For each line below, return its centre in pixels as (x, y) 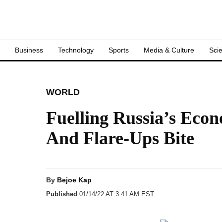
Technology (76, 50)
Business (29, 50)
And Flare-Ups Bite (120, 138)
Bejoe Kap (74, 180)
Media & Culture (169, 50)
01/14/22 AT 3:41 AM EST (116, 194)
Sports (119, 50)
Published (62, 194)
